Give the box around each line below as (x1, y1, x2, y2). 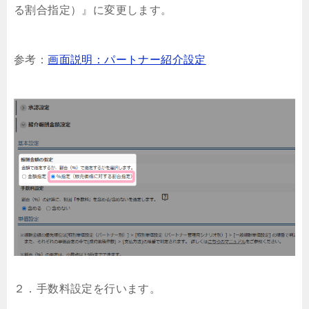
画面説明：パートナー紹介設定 (48, 54, 206, 66)
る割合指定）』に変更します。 (14, 4, 172, 17)
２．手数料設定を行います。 (14, 283, 161, 295)
